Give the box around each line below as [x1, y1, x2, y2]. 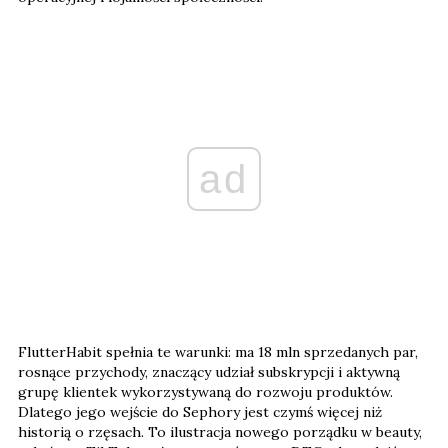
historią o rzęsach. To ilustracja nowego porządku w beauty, [18, 422, 422, 441]
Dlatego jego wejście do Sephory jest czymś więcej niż [18, 402, 382, 421]
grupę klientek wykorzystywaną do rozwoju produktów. [18, 382, 393, 401]
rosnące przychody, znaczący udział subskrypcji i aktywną [18, 362, 400, 381]
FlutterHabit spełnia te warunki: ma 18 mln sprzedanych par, [18, 342, 418, 361]
